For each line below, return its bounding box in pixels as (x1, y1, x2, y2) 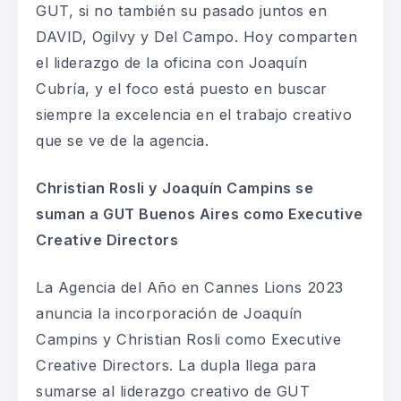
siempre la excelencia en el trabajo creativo (36, 105, 352, 124)
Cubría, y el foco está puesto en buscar (36, 79, 328, 98)
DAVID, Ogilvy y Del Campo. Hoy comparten (36, 27, 357, 46)
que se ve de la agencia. (36, 131, 209, 149)
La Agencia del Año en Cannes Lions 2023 (36, 277, 344, 296)
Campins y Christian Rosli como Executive (36, 329, 341, 348)
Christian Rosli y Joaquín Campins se (36, 178, 313, 197)
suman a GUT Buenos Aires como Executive (36, 204, 363, 223)
